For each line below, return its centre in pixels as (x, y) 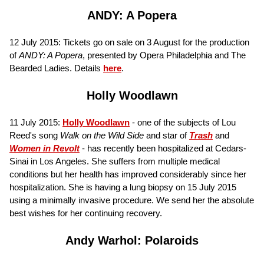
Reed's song (35, 135)
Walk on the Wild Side (102, 135)
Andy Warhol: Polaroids (132, 240)
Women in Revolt (44, 148)
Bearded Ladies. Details (56, 68)
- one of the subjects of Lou (183, 122)
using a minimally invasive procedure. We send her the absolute (132, 200)
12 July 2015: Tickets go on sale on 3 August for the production (129, 42)
